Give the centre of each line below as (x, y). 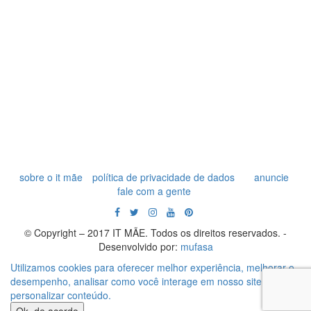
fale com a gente (154, 191)
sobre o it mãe (51, 177)
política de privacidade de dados (163, 177)
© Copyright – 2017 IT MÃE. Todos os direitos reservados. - (155, 233)
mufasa (196, 246)
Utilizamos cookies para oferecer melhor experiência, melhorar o (152, 267)
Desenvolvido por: (139, 246)
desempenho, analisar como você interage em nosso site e (140, 281)
